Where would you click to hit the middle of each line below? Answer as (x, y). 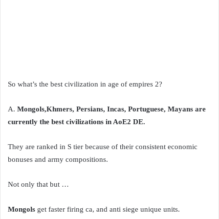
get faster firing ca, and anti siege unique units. (108, 209)
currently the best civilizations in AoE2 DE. (77, 121)
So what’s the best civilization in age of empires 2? (85, 84)
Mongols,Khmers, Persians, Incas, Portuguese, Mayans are (111, 109)
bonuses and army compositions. (58, 159)
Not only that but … (38, 184)
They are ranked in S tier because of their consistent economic (103, 146)
